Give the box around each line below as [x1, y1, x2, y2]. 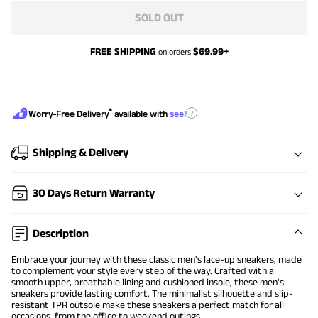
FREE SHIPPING [89, 45, 156, 57]
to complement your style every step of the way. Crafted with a [11, 265, 274, 277]
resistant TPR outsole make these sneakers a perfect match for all [11, 299, 284, 311]
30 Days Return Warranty [33, 187, 155, 199]
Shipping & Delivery [33, 146, 128, 159]
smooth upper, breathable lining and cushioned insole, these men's [11, 276, 284, 288]
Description [33, 227, 89, 240]
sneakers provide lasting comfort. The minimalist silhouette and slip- [11, 287, 293, 300]
